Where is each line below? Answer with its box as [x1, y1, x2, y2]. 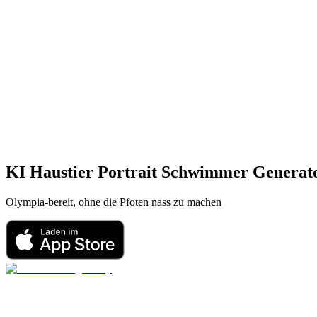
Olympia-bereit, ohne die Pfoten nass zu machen [6, 195, 221, 208]
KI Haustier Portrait [6, 162, 157, 181]
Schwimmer [161, 162, 248, 181]
